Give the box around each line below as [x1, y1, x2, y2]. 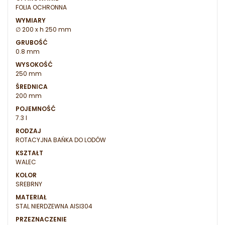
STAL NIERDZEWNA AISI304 [16, 202, 92, 211]
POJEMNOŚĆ [16, 104, 56, 114]
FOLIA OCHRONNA [16, 3, 67, 12]
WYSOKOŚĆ [16, 60, 53, 69]
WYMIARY [16, 16, 46, 25]
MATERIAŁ [16, 193, 47, 202]
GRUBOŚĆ [16, 38, 48, 47]
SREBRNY [16, 180, 42, 189]
